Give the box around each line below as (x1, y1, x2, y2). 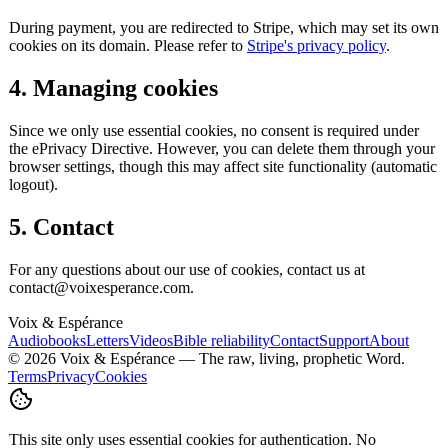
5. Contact (9, 214, 114, 241)
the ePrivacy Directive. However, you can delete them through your (9, 140, 435, 158)
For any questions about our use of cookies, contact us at (9, 260, 365, 278)
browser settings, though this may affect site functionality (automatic (9, 158, 437, 176)
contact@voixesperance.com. (9, 278, 194, 296)
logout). (9, 176, 58, 194)
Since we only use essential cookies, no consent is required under (9, 122, 419, 140)
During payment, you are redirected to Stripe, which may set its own (9, 19, 439, 37)
